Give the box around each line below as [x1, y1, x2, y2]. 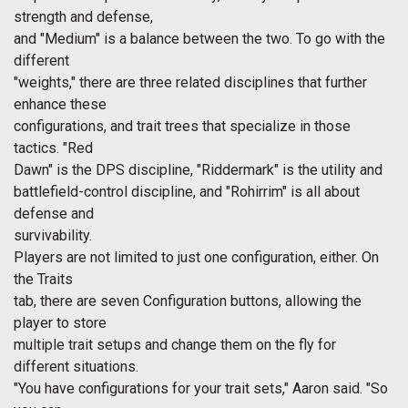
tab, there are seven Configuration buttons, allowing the [14, 292, 362, 311]
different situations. [14, 358, 138, 376]
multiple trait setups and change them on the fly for [14, 336, 336, 354]
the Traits [14, 270, 73, 289]
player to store [14, 314, 107, 332]
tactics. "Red [14, 139, 93, 158]
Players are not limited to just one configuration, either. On [14, 249, 379, 267]
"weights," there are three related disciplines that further [14, 74, 367, 92]
